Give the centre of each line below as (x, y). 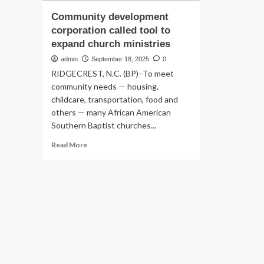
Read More (69, 145)
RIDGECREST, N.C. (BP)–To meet (113, 73)
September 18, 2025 (120, 59)
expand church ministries (111, 44)
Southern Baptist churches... (104, 125)
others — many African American (111, 112)
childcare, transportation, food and (115, 99)
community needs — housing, (105, 86)
